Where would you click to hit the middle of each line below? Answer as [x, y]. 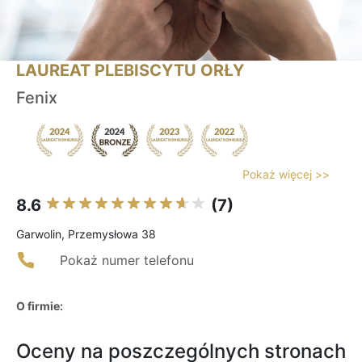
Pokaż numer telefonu [127, 261]
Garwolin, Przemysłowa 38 [86, 234]
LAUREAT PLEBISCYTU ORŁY [130, 71]
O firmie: [40, 306]
